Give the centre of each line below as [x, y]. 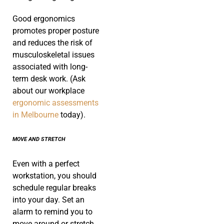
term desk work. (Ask [49, 79]
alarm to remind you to [52, 212]
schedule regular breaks [54, 188]
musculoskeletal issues [53, 55]
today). [72, 115]
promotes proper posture [56, 31]
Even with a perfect [46, 164]
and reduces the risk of [52, 43]
